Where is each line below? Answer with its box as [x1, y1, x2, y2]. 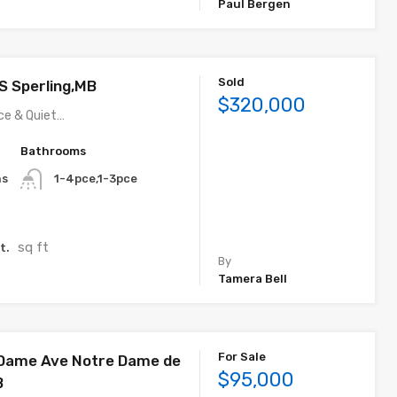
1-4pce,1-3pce [54, 171, 138, 185]
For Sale [218, 349, 267, 363]
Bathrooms [20, 144, 87, 158]
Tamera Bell [218, 271, 288, 285]
